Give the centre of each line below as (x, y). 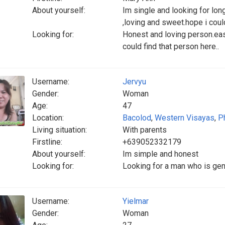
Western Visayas (185, 118)
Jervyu (134, 82)
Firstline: (47, 142)
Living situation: (60, 130)
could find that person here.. (171, 46)
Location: (48, 118)
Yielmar (136, 201)
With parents (145, 130)
